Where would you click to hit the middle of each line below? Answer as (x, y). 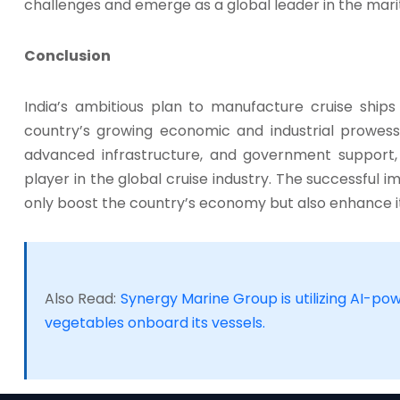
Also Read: (83, 299)
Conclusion (67, 56)
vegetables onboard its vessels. (155, 323)
